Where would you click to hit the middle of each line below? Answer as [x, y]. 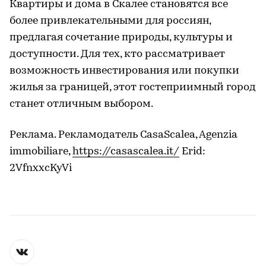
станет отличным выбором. [81, 104]
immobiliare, [41, 151]
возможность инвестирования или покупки [124, 71]
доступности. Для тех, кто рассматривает [117, 54]
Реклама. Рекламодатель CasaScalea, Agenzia [123, 135]
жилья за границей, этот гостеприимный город [133, 87]
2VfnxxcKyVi [41, 168]
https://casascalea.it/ [126, 151]
